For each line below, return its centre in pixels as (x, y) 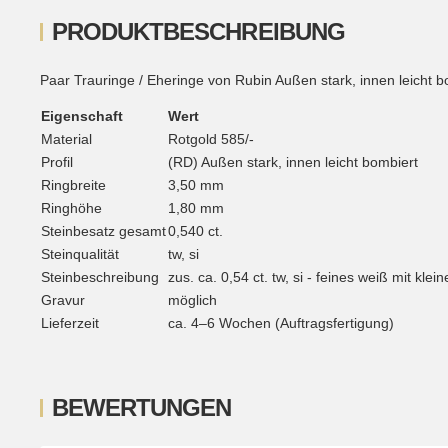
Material (66, 139)
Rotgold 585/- (211, 139)
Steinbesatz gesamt (103, 231)
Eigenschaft (82, 116)
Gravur (63, 300)
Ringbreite (73, 185)
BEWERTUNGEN (142, 408)
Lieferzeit (70, 323)
